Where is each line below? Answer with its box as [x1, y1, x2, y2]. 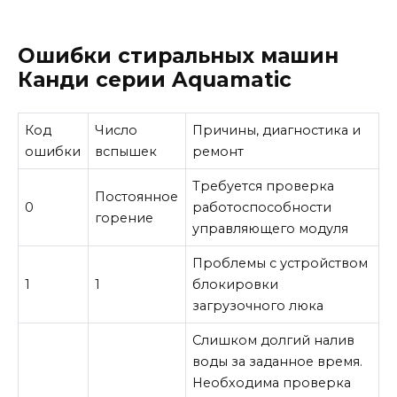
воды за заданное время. [192, 353, 363, 370]
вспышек [95, 143, 158, 160]
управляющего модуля [192, 220, 349, 237]
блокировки [192, 276, 279, 292]
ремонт [192, 143, 245, 160]
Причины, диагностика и [192, 121, 362, 138]
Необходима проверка [192, 374, 352, 391]
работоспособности [192, 198, 332, 215]
